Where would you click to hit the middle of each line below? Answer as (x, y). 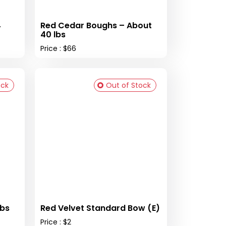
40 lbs (53, 34)
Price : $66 (58, 48)
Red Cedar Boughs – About (96, 25)
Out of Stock (128, 85)
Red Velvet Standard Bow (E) (100, 208)
